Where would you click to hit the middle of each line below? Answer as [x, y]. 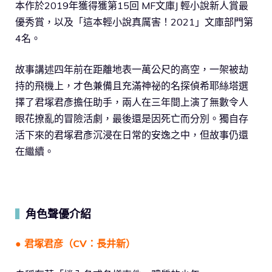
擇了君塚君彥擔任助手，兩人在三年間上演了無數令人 [132, 102]
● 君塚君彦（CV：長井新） [75, 244]
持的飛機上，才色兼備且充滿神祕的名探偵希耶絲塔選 [132, 86]
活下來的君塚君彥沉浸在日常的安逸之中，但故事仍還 [132, 135]
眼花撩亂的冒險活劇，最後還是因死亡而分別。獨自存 [132, 119]
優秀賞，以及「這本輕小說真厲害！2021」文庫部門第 [134, 22]
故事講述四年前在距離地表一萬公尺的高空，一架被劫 [132, 70]
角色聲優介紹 [58, 214]
